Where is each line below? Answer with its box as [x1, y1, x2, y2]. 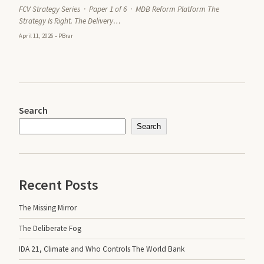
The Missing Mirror [19, 202, 77, 213]
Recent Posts [19, 176, 98, 194]
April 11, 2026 [19, 31, 54, 39]
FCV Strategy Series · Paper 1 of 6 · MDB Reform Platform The [19, 4, 219, 14]
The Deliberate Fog [19, 223, 81, 234]
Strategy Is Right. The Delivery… [19, 15, 121, 26]
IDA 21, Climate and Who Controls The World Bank [19, 244, 184, 255]
